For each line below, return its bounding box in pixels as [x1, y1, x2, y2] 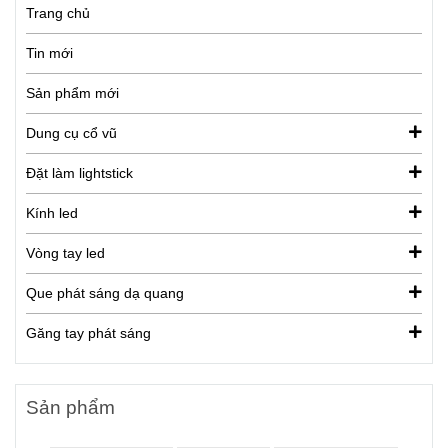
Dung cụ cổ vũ [26, 124, 117, 141]
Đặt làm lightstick [26, 164, 133, 181]
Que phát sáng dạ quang [26, 284, 184, 301]
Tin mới [26, 44, 73, 61]
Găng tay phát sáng [26, 324, 151, 341]
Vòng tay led [26, 244, 105, 261]
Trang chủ [26, 4, 90, 21]
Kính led [26, 204, 78, 221]
